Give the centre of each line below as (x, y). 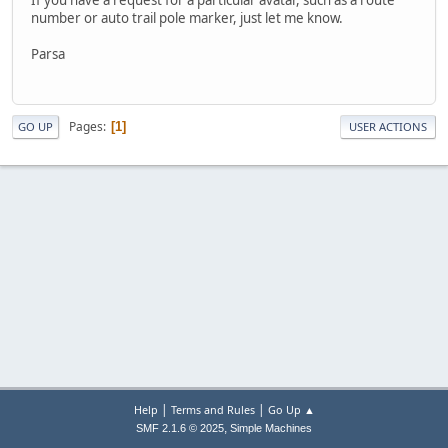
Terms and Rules (212, 409)
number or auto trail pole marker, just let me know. (187, 17)
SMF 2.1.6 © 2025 (180, 428)
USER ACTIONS (388, 127)
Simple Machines (271, 428)
